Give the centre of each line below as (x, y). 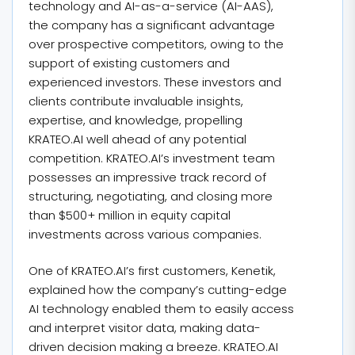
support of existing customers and (129, 63)
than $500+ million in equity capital (130, 215)
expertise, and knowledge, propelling (136, 120)
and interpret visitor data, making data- (145, 328)
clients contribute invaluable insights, (136, 101)
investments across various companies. (145, 234)
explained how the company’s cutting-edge (158, 290)
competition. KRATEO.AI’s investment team (152, 158)
